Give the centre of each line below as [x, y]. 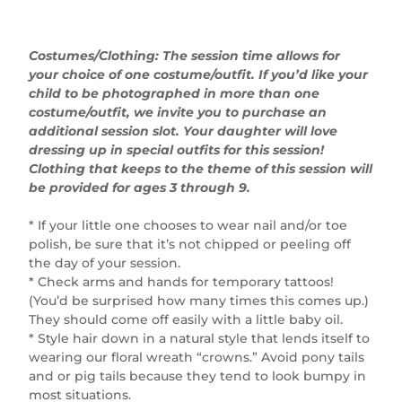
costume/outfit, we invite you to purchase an [178, 112]
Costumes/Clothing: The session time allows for [185, 55]
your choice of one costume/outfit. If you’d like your [199, 74]
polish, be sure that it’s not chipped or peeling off [190, 244]
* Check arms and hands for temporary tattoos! [182, 281]
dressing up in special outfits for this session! [177, 149]
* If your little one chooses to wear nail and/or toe [188, 225]
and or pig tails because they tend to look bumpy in [198, 376]
